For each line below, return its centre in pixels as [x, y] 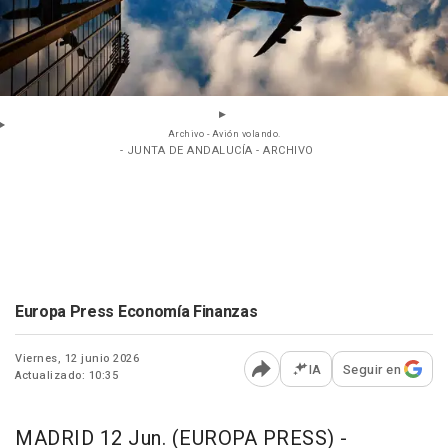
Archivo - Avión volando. [224, 134]
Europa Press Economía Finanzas [136, 311]
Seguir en [371, 369]
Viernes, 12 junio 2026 [77, 358]
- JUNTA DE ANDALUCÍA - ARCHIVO [216, 150]
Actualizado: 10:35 [66, 375]
